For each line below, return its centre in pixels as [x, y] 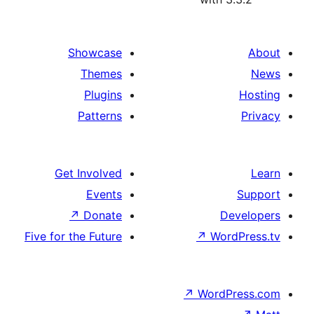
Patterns [213, 116]
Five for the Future [187, 236]
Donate [216, 215]
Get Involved [202, 173]
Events [218, 194]
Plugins [217, 95]
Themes [215, 74]
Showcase [209, 53]
